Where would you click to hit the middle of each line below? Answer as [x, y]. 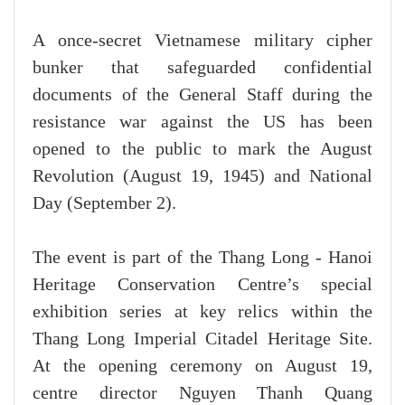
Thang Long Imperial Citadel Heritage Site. [202, 339]
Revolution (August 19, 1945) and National [202, 177]
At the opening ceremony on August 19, [202, 367]
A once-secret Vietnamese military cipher [202, 41]
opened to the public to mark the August [202, 150]
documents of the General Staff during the [202, 95]
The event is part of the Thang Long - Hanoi [202, 258]
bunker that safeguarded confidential [202, 68]
